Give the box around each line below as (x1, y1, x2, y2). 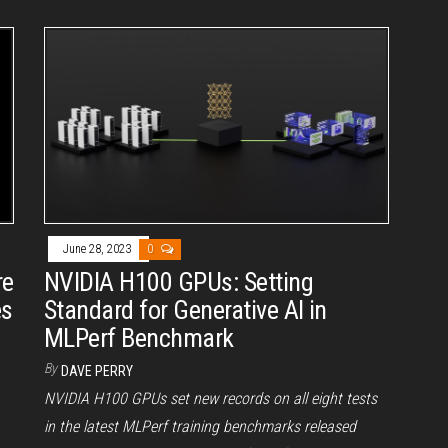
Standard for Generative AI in (44, 295, 327, 326)
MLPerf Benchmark (44, 323, 234, 354)
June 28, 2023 (63, 242, 134, 257)
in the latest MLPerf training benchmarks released (44, 417, 356, 437)
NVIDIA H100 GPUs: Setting (44, 267, 313, 298)
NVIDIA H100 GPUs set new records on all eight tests (44, 389, 377, 409)
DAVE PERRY (61, 363, 133, 380)
